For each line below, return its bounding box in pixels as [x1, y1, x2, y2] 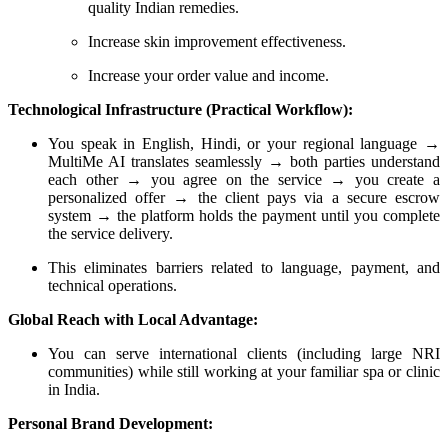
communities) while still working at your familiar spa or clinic [48, 362, 440, 380]
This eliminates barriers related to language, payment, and [48, 258, 440, 276]
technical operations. [48, 276, 177, 294]
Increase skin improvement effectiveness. [88, 32, 346, 50]
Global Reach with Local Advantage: [8, 310, 258, 328]
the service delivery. [48, 224, 173, 242]
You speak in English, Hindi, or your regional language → [48, 134, 440, 152]
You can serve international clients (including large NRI [48, 344, 440, 362]
